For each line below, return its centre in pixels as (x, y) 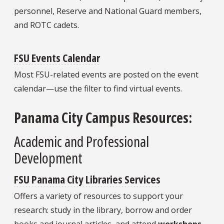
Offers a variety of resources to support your (98, 196)
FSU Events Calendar (57, 58)
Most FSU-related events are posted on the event (106, 75)
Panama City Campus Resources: (103, 118)
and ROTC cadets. (46, 25)
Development (48, 157)
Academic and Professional (81, 141)
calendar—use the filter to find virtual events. (98, 89)
